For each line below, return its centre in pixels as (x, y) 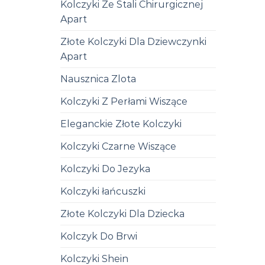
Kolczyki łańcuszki (103, 191)
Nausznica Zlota (98, 79)
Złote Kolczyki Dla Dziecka (122, 214)
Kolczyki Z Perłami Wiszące (124, 101)
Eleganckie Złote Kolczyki (121, 124)
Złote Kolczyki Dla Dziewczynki (133, 41)
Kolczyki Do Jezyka (105, 169)
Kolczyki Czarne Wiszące (118, 146)
